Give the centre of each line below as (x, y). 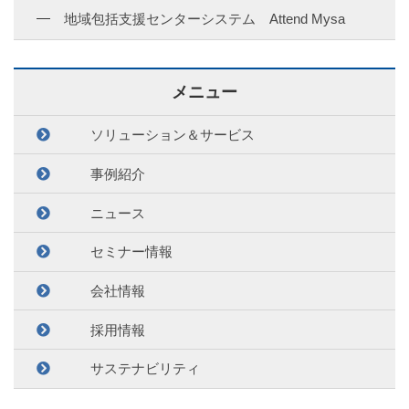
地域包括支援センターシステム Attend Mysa (204, 18)
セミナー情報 (131, 252)
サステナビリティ (145, 369)
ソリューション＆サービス (172, 135)
